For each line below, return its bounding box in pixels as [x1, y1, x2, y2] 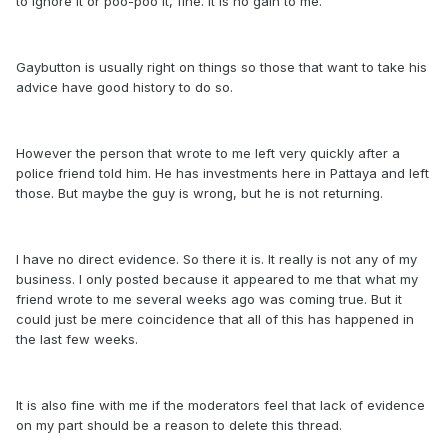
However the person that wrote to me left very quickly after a [16, 145, 400, 161]
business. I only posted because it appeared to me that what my [16, 271, 418, 287]
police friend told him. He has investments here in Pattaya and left [16, 165, 429, 181]
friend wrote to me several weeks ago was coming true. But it [16, 291, 402, 307]
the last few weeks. [16, 331, 138, 347]
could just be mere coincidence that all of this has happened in [16, 311, 414, 327]
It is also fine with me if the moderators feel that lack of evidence [16, 397, 425, 413]
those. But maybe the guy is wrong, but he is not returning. [16, 185, 383, 201]
